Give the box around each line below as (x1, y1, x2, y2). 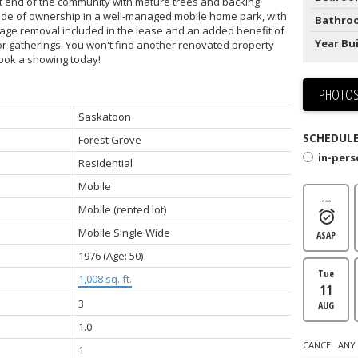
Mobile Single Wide (78, 225, 170, 241)
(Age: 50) (102, 249, 143, 264)
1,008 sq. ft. (78, 272, 132, 287)
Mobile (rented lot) (78, 202, 166, 217)
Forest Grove (78, 133, 141, 148)
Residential (78, 156, 133, 171)
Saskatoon (78, 109, 131, 125)
